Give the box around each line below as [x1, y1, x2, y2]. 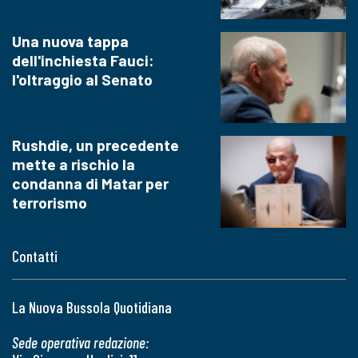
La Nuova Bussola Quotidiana [12, 297, 172, 316]
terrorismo [12, 193, 87, 213]
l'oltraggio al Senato [12, 70, 153, 89]
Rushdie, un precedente [12, 136, 179, 155]
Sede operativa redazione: [12, 332, 149, 352]
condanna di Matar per [12, 174, 169, 193]
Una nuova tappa [12, 31, 129, 50]
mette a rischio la [12, 155, 135, 174]
